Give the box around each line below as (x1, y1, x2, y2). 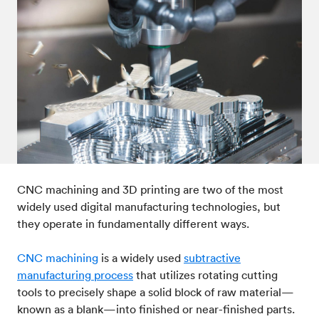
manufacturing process (17, 268, 133, 282)
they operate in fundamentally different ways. (17, 216, 255, 231)
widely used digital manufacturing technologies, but (17, 199, 281, 214)
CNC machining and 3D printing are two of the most (17, 182, 283, 197)
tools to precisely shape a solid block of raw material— (17, 285, 294, 299)
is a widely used (98, 251, 184, 265)
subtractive (184, 251, 241, 265)
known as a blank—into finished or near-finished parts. (17, 302, 295, 316)
